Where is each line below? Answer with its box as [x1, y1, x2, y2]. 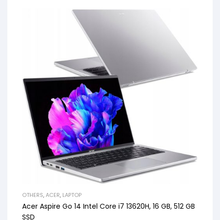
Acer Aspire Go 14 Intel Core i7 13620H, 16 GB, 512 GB [22, 201, 195, 211]
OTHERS [22, 191, 43, 199]
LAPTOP [62, 191, 82, 199]
